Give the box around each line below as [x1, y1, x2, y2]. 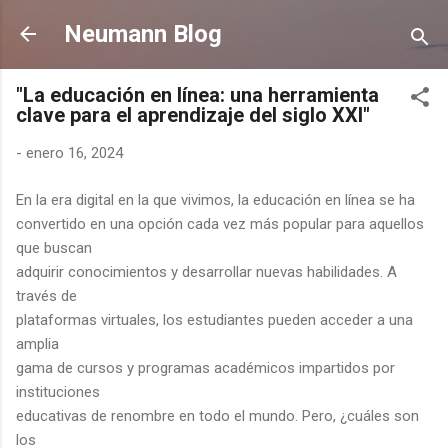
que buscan [16, 238, 92, 257]
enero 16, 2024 [26, 144, 123, 162]
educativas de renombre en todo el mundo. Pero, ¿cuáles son [16, 406, 419, 425]
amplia [16, 334, 59, 353]
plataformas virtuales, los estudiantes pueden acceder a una [16, 310, 413, 329]
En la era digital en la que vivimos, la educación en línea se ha [16, 190, 415, 209]
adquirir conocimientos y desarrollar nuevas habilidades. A [16, 262, 397, 281]
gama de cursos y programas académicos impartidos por [16, 358, 395, 377]
